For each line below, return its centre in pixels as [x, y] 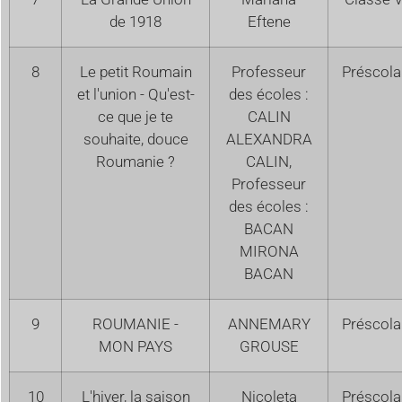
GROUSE [269, 346]
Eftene [269, 21]
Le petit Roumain [135, 71]
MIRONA [269, 251]
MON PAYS [135, 346]
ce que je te [135, 116]
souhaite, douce [135, 139]
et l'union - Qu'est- [135, 94]
